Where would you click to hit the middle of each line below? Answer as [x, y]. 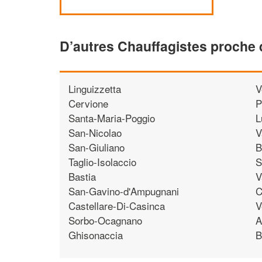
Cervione [88, 103]
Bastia [82, 176]
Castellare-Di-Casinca [117, 205]
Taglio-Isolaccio [102, 161]
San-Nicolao [95, 132]
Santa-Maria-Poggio [112, 118]
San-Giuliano [96, 147]
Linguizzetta [95, 88]
